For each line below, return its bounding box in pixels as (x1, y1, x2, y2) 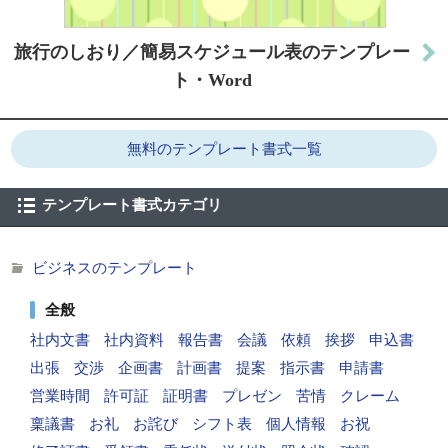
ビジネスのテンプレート (32, 259, 197, 276)
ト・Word (171, 69, 252, 90)
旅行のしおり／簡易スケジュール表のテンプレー (13, 41, 410, 62)
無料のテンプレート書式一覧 (126, 140, 322, 157)
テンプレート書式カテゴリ (42, 196, 222, 213)
